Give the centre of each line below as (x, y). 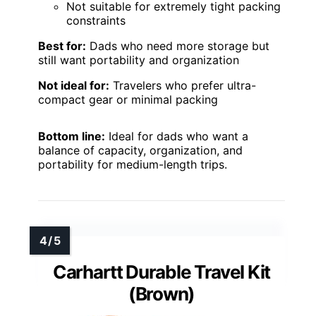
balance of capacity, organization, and (140, 151)
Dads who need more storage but (178, 46)
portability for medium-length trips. (133, 165)
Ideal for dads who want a (177, 136)
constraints (96, 21)
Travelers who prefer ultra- (183, 86)
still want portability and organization (139, 60)
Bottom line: (72, 136)
